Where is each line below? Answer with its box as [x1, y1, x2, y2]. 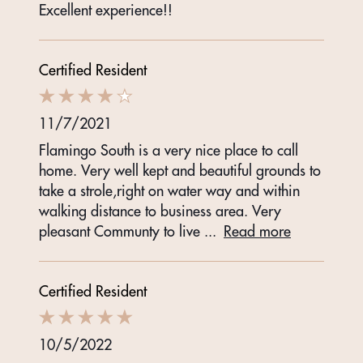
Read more [224, 222, 291, 241]
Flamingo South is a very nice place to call [39, 141, 298, 160]
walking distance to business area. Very [39, 202, 281, 221]
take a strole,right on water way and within [39, 181, 300, 201]
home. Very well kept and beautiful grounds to [39, 161, 321, 181]
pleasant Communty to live [39, 222, 204, 241]
